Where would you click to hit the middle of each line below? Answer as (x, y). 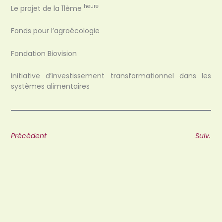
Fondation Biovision (44, 53)
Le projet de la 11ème (48, 8)
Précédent (29, 136)
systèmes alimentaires (51, 86)
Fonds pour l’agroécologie (55, 31)
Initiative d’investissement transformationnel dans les (111, 76)
